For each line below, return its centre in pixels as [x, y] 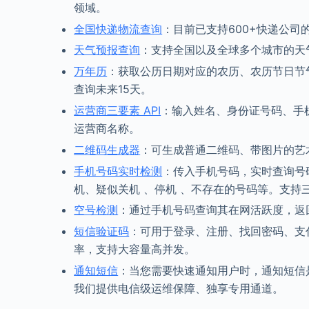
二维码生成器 [107, 149]
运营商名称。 [107, 129]
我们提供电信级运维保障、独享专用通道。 [179, 289]
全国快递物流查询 [118, 29]
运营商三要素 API [118, 111]
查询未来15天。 [113, 89]
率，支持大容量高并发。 [135, 249]
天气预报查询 [107, 50]
